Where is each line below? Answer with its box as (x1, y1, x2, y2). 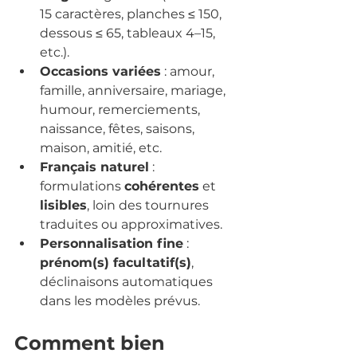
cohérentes (124, 178, 199, 194)
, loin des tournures (87, 197, 212, 213)
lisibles (40, 197, 87, 213)
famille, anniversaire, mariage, (40, 82, 229, 98)
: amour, (161, 63, 218, 79)
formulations (40, 178, 124, 194)
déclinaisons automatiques (40, 273, 216, 289)
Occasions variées (40, 63, 161, 79)
